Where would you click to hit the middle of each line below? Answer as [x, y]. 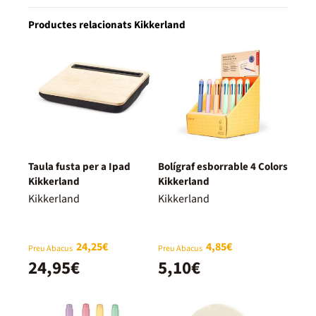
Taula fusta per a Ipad [79, 166]
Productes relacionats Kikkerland [107, 25]
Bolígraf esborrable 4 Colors [223, 166]
